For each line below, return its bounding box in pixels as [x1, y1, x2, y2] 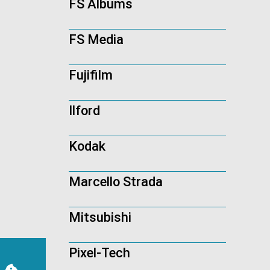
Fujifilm [69, 67, 113, 83]
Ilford [69, 103, 100, 119]
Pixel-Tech [69, 245, 130, 261]
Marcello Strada [69, 174, 163, 190]
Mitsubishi [69, 210, 131, 225]
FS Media [69, 32, 124, 48]
